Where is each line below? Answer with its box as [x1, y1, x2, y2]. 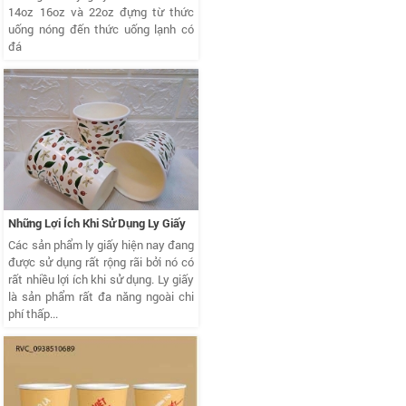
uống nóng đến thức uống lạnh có [8, 20, 194, 37]
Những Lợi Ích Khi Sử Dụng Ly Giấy [8, 215, 187, 232]
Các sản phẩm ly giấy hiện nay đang [8, 237, 194, 254]
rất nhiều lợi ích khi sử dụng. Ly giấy [8, 271, 194, 288]
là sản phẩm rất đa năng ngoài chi [8, 288, 194, 305]
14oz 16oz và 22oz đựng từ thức [8, 3, 194, 20]
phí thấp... [8, 305, 59, 323]
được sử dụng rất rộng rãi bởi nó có [8, 254, 194, 271]
